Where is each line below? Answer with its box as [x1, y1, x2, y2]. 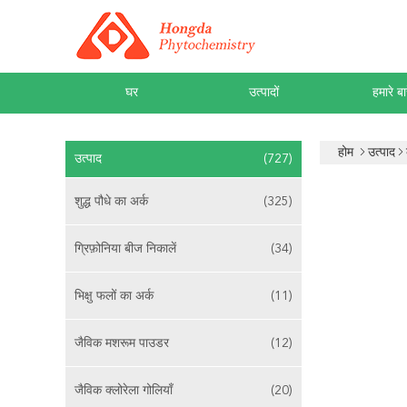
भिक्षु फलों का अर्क [74, 290, 154, 303]
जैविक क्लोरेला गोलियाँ [74, 384, 173, 397]
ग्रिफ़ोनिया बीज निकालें [74, 243, 176, 255]
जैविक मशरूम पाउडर [74, 337, 169, 350]
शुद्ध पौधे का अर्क [74, 195, 148, 208]
